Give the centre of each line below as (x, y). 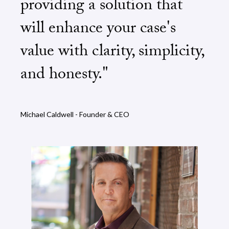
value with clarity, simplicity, (112, 52)
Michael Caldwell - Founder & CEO (75, 114)
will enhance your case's (98, 29)
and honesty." (64, 75)
